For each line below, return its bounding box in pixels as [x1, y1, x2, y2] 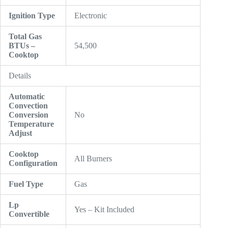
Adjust [9, 129, 32, 138]
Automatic [9, 92, 45, 101]
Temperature [9, 120, 54, 129]
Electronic [74, 11, 107, 20]
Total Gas [9, 32, 42, 41]
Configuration [9, 159, 58, 168]
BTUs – [9, 41, 35, 50]
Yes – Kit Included [74, 205, 134, 214]
